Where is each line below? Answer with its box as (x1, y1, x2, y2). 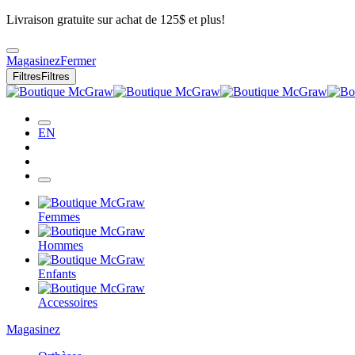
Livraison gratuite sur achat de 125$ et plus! (6, 13, 225, 26)
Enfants (38, 267, 76, 281)
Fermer (60, 54, 96, 67)
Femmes (38, 210, 80, 223)
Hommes (38, 239, 83, 252)
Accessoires (38, 296, 97, 309)
